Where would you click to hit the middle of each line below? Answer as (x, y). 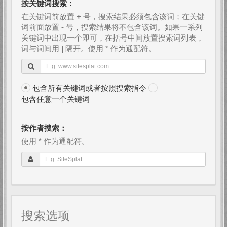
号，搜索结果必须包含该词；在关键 (143, 16)
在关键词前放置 (49, 16)
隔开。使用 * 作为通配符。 (110, 48)
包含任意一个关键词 (55, 99)
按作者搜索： (44, 128)
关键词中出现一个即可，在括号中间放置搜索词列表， (112, 38)
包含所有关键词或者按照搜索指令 (89, 88)
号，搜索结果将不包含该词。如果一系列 (133, 27)
